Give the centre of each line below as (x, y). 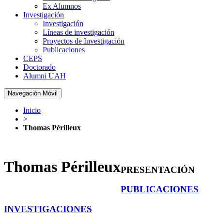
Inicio (32, 110)
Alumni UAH (45, 76)
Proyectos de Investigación (84, 41)
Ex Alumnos (62, 6)
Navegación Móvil (33, 93)
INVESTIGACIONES (48, 209)
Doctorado (39, 67)
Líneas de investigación (78, 32)
